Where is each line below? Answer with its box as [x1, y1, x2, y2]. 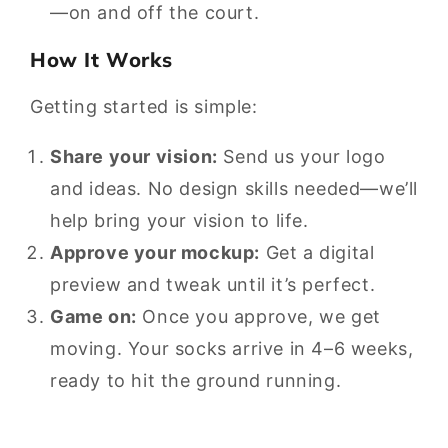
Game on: [50, 306, 137, 327]
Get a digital [265, 242, 375, 263]
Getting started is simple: [30, 96, 258, 117]
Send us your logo [223, 146, 386, 167]
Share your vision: [50, 146, 218, 167]
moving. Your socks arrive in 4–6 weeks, [50, 338, 414, 359]
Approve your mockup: [50, 242, 260, 263]
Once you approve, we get [142, 306, 381, 327]
